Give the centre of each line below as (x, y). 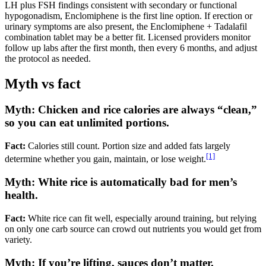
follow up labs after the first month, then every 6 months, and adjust (131, 47)
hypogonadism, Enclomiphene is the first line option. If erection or (129, 15)
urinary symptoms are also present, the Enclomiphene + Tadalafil (126, 26)
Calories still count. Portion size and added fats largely (128, 146)
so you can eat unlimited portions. (87, 123)
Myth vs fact (43, 83)
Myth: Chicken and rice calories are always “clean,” (131, 110)
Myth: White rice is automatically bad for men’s (121, 182)
